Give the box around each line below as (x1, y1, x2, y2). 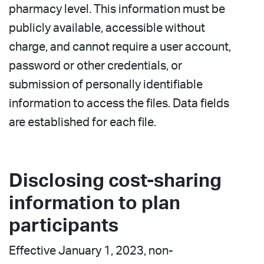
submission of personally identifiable (9, 78, 203, 91)
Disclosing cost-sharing (9, 171, 222, 190)
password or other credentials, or (9, 60, 182, 72)
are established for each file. (9, 116, 156, 128)
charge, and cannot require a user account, (9, 41, 231, 53)
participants (9, 216, 118, 235)
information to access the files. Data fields (9, 97, 229, 110)
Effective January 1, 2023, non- (9, 245, 173, 257)
